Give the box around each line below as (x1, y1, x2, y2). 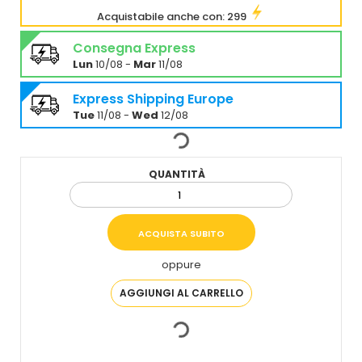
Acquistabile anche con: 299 (97, 9, 249, 24)
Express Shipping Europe (73, 90, 234, 108)
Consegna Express (73, 39, 196, 57)
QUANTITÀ (149, 167, 205, 181)
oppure (161, 257, 201, 272)
